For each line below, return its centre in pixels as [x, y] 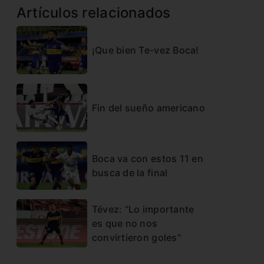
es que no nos [125, 224]
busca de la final [130, 173]
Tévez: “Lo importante [143, 209]
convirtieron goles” [136, 238]
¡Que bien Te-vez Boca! [145, 50]
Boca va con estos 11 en [147, 159]
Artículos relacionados [93, 13]
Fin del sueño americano [148, 108]
